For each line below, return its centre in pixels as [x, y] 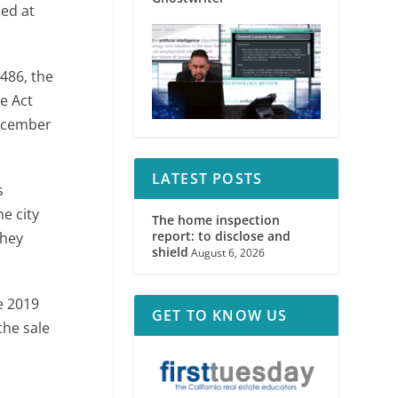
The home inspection [215, 220]
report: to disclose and [221, 236]
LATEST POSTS [207, 179]
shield [170, 252]
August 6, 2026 [227, 253]
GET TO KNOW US [219, 316]
